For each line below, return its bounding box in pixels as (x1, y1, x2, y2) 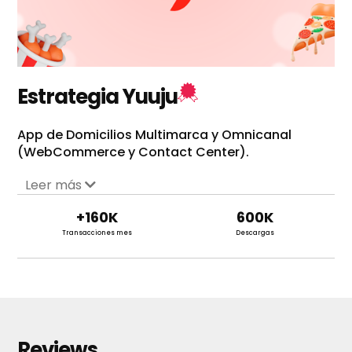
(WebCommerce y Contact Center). (17, 143, 250, 162)
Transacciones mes (61, 229, 132, 238)
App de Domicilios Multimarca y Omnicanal (17, 126, 292, 145)
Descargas (236, 229, 275, 238)
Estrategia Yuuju (17, 82, 178, 112)
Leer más (25, 176, 86, 195)
